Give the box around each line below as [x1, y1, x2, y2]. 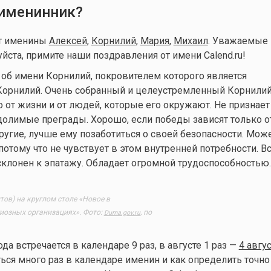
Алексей [48, 34, 87, 47]
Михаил [173, 34, 208, 47]
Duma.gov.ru [103, 209, 140, 217]
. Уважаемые [207, 34, 268, 47]
